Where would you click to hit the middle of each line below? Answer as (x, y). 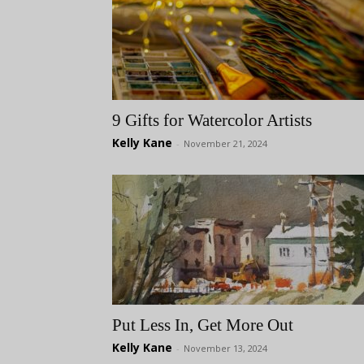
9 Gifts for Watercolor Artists (212, 120)
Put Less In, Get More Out (203, 325)
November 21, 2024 (225, 143)
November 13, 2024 (225, 348)
